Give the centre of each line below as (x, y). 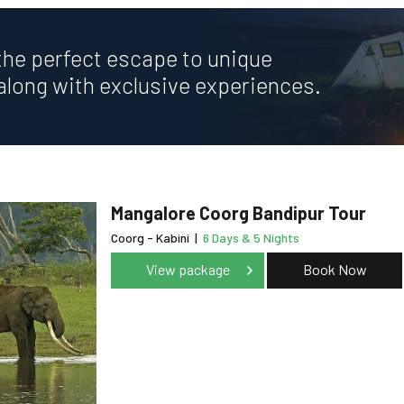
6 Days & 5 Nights (251, 238)
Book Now (335, 270)
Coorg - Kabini (151, 238)
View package (188, 270)
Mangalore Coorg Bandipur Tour (239, 213)
